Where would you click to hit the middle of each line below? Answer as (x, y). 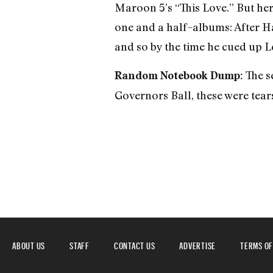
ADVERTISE (197, 244)
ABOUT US (29, 244)
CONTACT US (134, 244)
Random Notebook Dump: (179, 75)
